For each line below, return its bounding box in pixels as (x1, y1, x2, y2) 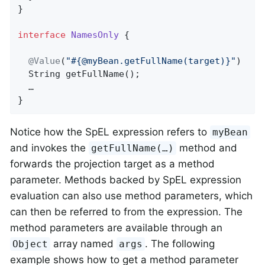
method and (176, 142, 238, 154)
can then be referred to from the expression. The (10, 206, 243, 218)
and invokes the (10, 142, 89, 154)
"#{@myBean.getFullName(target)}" (66, 56, 237, 67)
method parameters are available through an (10, 222, 222, 234)
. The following (145, 238, 215, 250)
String (28, 69, 66, 80)
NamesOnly (71, 30, 119, 41)
